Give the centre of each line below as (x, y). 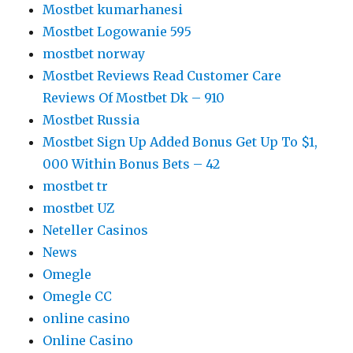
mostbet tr (76, 186)
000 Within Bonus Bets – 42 (132, 163)
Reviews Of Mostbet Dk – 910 (134, 97)
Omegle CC (78, 296)
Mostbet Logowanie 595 (117, 31)
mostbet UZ (79, 208)
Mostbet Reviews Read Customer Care (162, 75)
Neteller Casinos (96, 230)
